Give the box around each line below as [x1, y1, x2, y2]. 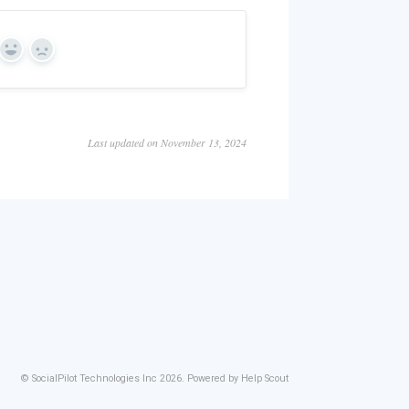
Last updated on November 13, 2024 [88, 135, 246, 151]
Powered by [187, 372, 241, 385]
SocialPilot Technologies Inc [32, 372, 157, 385]
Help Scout [241, 372, 288, 385]
